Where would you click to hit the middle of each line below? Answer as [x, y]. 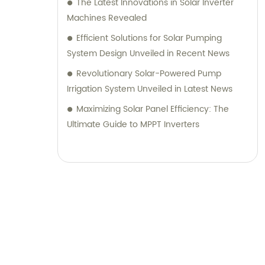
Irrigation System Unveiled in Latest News [150, 89]
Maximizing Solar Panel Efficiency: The [153, 109]
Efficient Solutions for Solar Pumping [149, 38]
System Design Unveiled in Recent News [148, 54]
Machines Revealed [107, 18]
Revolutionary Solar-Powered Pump [149, 74]
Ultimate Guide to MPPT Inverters [133, 125]
